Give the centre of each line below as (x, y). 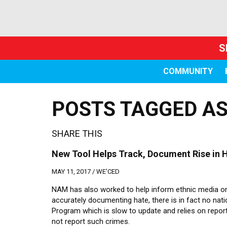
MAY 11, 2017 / (74, 172)
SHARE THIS (77, 134)
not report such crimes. (91, 221)
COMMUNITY (188, 71)
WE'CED (108, 172)
